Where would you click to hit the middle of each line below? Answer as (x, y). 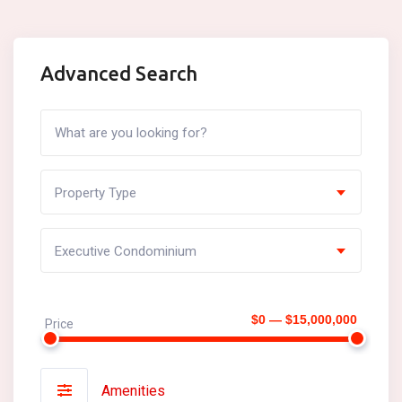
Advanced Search (119, 73)
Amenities (133, 390)
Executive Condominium (126, 251)
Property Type (96, 193)
